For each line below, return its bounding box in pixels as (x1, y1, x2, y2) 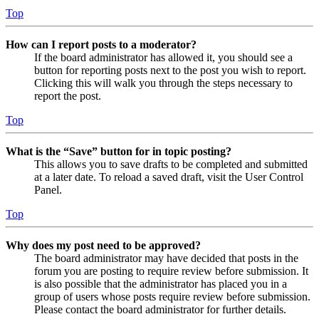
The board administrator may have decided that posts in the (34, 251, 298, 264)
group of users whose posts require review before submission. (34, 290, 310, 303)
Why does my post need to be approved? (6, 239, 201, 251)
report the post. (34, 89, 101, 102)
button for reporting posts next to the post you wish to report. (34, 63, 306, 76)
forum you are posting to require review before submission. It (34, 264, 308, 277)
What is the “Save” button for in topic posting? (6, 145, 231, 157)
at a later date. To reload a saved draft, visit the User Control (34, 170, 303, 183)
